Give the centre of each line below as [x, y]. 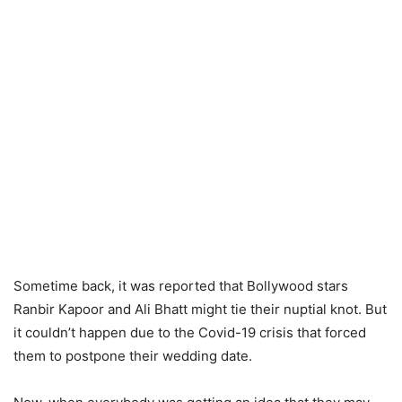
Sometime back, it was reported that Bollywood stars [181, 286]
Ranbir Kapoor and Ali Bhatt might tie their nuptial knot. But [200, 310]
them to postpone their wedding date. [133, 356]
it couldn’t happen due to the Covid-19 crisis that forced [190, 333]
